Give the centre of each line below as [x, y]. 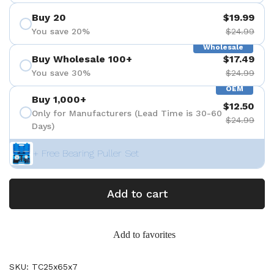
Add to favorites [144, 235]
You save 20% [61, 31]
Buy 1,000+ [59, 99]
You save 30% [61, 72]
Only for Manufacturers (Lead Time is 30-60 [127, 113]
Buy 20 [49, 17]
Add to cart [137, 194]
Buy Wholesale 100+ [82, 59]
